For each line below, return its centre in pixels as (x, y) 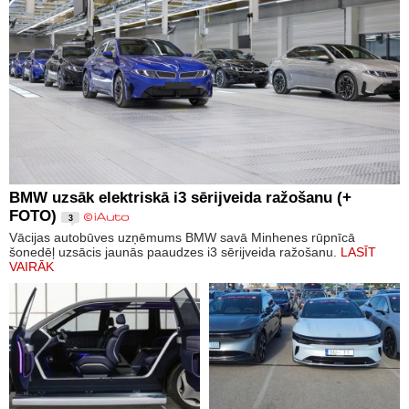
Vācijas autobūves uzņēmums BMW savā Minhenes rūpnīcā (182, 237)
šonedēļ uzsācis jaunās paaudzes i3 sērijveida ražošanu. (175, 252)
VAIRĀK (31, 266)
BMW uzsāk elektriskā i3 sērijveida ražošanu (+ (180, 197)
